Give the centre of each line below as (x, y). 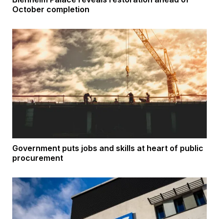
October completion (51, 9)
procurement (38, 158)
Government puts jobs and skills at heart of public (108, 148)
